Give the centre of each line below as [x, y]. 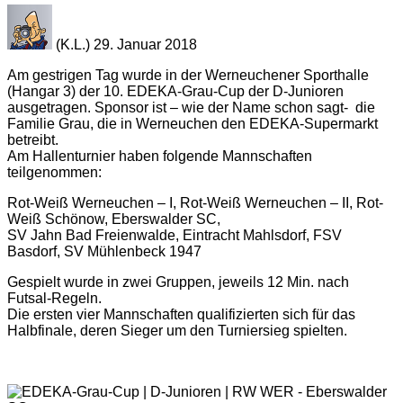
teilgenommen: [54, 173]
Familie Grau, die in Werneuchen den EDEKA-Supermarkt [193, 124]
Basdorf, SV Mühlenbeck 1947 [104, 252]
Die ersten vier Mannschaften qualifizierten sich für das [181, 315]
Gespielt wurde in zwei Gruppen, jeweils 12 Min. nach [178, 282]
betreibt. [33, 140]
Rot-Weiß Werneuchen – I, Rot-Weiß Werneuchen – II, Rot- [195, 203]
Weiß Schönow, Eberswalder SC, [114, 219]
